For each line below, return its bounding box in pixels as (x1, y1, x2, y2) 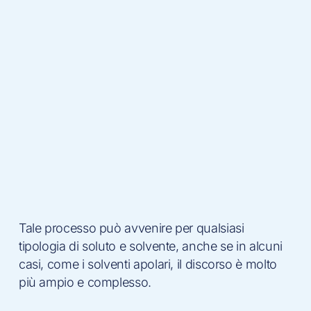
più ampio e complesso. (18, 275, 151, 289)
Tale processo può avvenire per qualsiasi (18, 221, 244, 235)
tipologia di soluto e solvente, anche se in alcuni (18, 239, 283, 253)
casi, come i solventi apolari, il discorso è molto (18, 257, 277, 271)
